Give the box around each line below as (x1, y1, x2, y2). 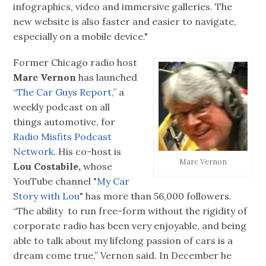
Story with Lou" (13, 189, 86, 202)
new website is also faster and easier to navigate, (13, 15, 237, 27)
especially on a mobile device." (13, 30, 148, 42)
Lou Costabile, (13, 160, 81, 172)
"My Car (93, 175, 130, 187)
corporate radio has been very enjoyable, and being (13, 219, 247, 232)
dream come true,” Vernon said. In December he (13, 249, 232, 261)
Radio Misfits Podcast (13, 130, 112, 142)
